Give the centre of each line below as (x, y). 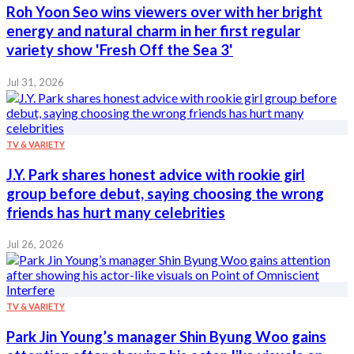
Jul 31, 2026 (35, 83)
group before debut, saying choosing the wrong (165, 193)
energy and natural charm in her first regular (153, 31)
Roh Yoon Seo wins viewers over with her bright (164, 12)
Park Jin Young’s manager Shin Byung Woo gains (166, 337)
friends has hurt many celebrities (116, 212)
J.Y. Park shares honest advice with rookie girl (156, 174)
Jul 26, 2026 (35, 245)
